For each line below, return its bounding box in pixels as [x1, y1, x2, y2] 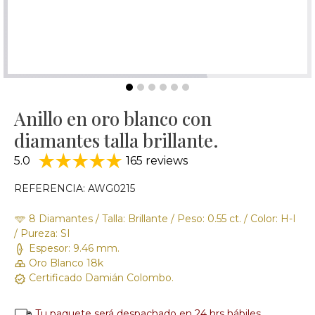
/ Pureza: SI [14, 227, 70, 240]
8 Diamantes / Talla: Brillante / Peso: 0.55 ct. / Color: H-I [26, 212, 296, 225]
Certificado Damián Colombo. [26, 271, 174, 284]
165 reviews [123, 154, 188, 167]
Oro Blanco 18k [26, 257, 103, 269]
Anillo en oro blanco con [14, 106, 212, 131]
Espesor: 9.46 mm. [26, 242, 120, 255]
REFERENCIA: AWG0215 [14, 182, 135, 195]
